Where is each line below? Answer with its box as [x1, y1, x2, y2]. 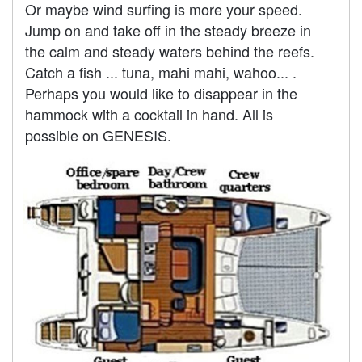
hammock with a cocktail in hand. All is [25, 103, 273, 124]
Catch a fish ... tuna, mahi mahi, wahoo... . [25, 61, 297, 82]
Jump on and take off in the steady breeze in [25, 19, 311, 40]
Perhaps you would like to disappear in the [25, 82, 297, 103]
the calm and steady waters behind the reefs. [25, 40, 314, 61]
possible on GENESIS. [25, 124, 171, 145]
